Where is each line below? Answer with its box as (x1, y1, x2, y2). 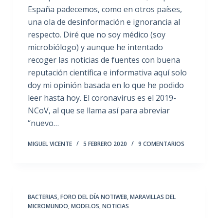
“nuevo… (27, 118, 59, 128)
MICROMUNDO (27, 202, 68, 210)
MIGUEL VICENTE (27, 140, 72, 148)
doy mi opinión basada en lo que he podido (27, 80, 184, 91)
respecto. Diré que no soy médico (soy (27, 29, 165, 40)
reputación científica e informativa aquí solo (27, 67, 187, 78)
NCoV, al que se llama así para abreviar (27, 105, 170, 116)
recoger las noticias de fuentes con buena (27, 54, 180, 65)
